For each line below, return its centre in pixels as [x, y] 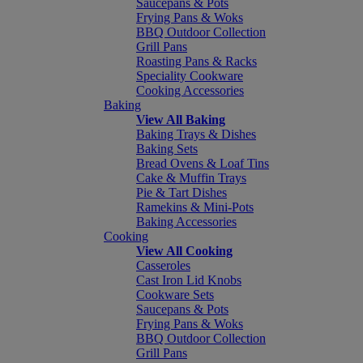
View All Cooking [184, 251]
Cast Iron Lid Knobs [189, 280]
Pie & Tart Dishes [181, 192]
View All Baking [181, 120]
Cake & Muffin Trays [191, 178]
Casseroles [163, 265]
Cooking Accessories [190, 90]
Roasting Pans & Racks [196, 61]
